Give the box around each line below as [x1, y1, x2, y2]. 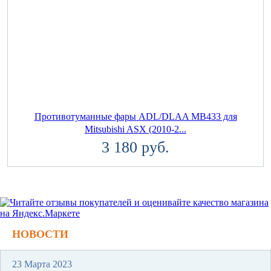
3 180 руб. [102, 138, 169, 156]
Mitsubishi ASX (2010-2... [85, 123, 186, 134]
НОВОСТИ [12, 227, 68, 240]
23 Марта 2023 [12, 258, 72, 269]
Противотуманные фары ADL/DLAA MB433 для [34, 111, 237, 122]
